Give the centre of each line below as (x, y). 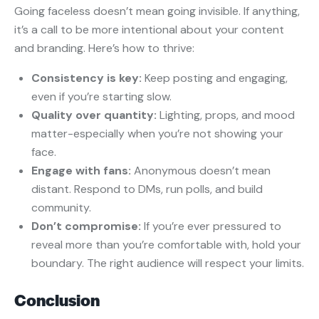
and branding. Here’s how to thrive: (104, 48)
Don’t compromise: (86, 226)
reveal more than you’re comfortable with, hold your (166, 245)
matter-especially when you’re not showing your (157, 134)
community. (61, 208)
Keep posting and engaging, (216, 78)
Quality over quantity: (94, 115)
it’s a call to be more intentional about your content (149, 30)
